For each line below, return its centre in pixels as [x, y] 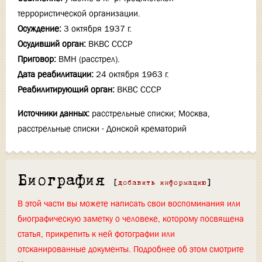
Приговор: [37, 59]
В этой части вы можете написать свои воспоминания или [129, 204]
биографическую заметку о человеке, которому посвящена [131, 219]
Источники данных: [54, 113]
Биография [61, 181]
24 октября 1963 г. [132, 74]
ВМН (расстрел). [89, 59]
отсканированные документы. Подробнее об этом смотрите [131, 249]
